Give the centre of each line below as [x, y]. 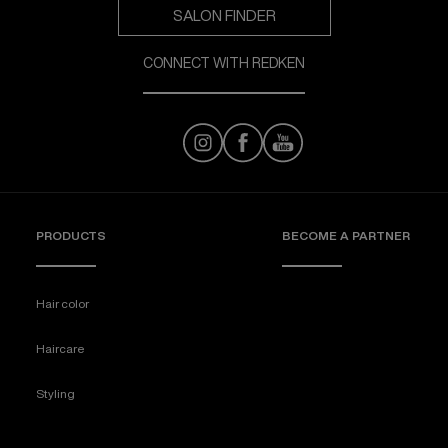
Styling [55, 394]
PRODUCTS [71, 236]
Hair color [62, 304]
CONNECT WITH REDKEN [224, 63]
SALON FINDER [224, 16]
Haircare [60, 349]
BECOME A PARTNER [346, 236]
